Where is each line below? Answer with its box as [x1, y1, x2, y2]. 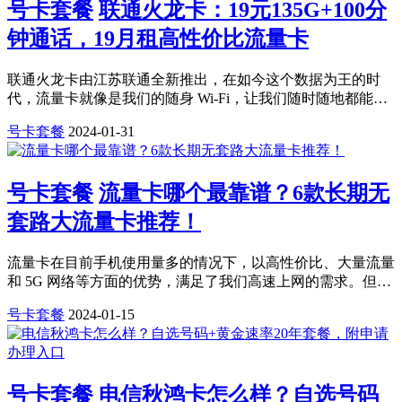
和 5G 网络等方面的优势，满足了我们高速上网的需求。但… [7, 273, 391, 289]
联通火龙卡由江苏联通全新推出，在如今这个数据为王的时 [7, 72, 380, 88]
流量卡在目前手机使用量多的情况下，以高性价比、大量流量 [7, 254, 395, 270]
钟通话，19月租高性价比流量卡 [7, 27, 309, 51]
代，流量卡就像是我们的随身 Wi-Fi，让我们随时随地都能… [7, 91, 388, 107]
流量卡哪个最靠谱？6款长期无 [99, 180, 389, 205]
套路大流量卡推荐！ [7, 209, 201, 233]
